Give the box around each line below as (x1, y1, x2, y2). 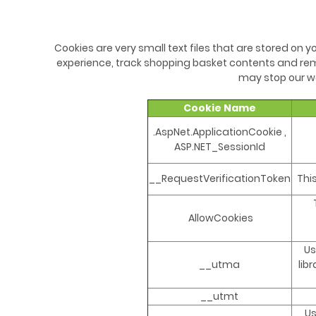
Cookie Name (183, 101, 256, 116)
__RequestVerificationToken (148, 171, 291, 186)
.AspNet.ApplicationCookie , (152, 125, 286, 140)
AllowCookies (186, 211, 253, 226)
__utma (199, 257, 240, 272)
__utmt (200, 289, 238, 304)
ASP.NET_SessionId (174, 140, 265, 154)
